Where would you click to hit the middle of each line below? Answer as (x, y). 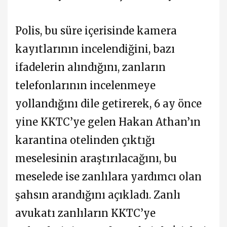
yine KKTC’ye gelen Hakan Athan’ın (108, 122)
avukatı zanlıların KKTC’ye (85, 213)
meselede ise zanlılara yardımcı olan (108, 176)
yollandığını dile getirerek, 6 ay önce (108, 103)
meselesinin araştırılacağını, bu (96, 158)
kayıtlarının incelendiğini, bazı (95, 49)
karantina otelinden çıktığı (85, 140)
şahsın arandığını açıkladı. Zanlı (98, 195)
